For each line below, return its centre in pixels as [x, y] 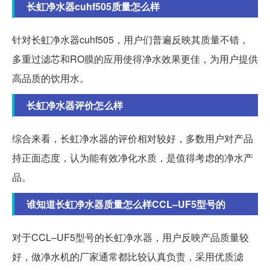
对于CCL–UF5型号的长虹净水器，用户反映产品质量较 [130, 237]
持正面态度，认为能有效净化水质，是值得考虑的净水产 [133, 158]
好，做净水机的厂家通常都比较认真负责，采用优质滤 [128, 257]
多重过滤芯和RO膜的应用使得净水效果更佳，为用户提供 [135, 59]
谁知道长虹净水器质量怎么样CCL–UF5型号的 [126, 204]
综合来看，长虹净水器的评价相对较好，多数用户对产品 [133, 139]
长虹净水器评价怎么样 [75, 105]
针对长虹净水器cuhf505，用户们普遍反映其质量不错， [130, 40]
